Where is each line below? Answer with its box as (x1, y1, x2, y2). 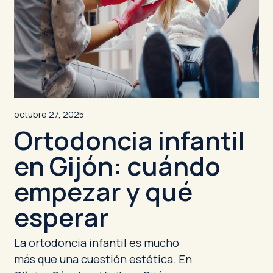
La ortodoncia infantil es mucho (13, 235, 179, 250)
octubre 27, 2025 (13, 108, 84, 120)
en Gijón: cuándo (13, 148, 221, 183)
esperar (13, 199, 109, 235)
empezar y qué (13, 174, 193, 209)
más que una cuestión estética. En (13, 252, 192, 266)
